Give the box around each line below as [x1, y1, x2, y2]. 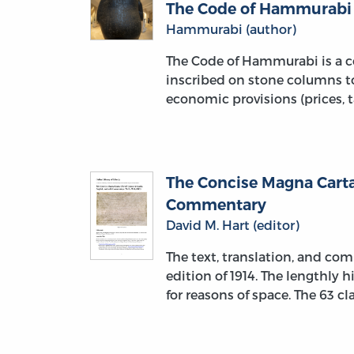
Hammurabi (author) [166, 21, 296, 36]
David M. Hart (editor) [166, 217, 299, 232]
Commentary [166, 194, 266, 214]
